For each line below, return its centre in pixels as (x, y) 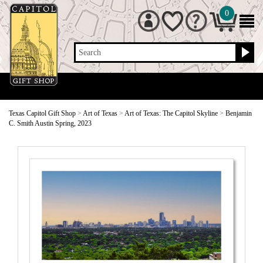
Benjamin (239, 113)
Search (90, 53)
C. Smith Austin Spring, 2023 (50, 123)
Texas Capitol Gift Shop (42, 113)
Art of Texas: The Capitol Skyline (171, 113)
